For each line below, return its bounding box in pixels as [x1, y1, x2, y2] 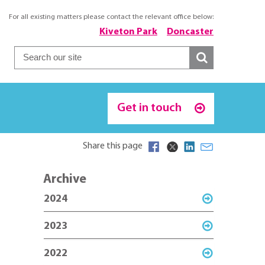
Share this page [83, 141, 143, 151]
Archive [43, 173, 87, 186]
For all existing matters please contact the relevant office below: [9, 14, 214, 21]
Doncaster [167, 27, 214, 37]
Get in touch [117, 102, 184, 115]
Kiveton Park [99, 27, 157, 37]
